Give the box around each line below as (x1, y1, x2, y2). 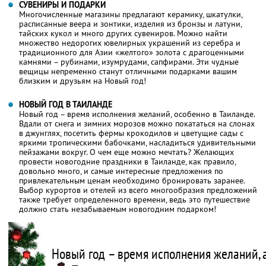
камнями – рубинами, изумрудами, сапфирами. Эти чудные (19, 56, 239, 67)
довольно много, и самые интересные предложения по (19, 165, 223, 176)
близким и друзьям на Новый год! (19, 75, 146, 86)
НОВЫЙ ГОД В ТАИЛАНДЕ (19, 99, 112, 110)
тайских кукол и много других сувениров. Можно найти (19, 27, 227, 39)
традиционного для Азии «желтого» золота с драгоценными (19, 46, 244, 58)
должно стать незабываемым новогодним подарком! (19, 203, 216, 214)
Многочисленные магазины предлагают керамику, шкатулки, (19, 8, 242, 20)
